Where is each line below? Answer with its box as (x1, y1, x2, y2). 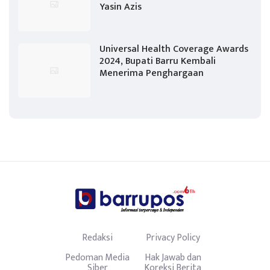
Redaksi (82, 230, 113, 246)
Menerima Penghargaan (99, 64, 204, 81)
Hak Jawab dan (144, 250, 201, 266)
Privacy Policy (145, 230, 200, 246)
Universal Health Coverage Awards (99, 40, 248, 57)
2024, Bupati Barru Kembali (99, 52, 216, 69)
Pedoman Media (65, 250, 130, 266)
